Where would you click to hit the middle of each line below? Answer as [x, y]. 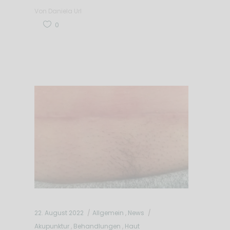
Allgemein [108, 213]
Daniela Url [65, 11]
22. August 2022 [59, 213]
